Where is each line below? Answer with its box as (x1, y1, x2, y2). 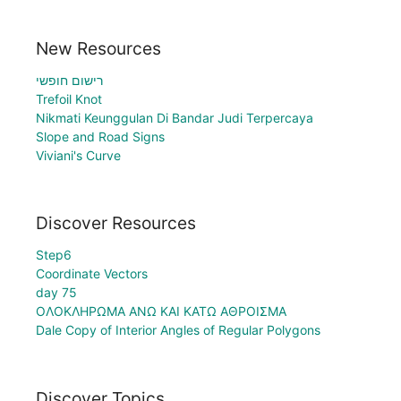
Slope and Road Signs (36, 128, 165, 144)
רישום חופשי (36, 72, 103, 88)
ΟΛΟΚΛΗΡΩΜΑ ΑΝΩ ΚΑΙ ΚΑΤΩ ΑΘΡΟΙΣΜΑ (36, 303, 286, 320)
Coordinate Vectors (36, 266, 148, 282)
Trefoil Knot (36, 90, 102, 107)
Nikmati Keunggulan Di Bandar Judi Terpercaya (36, 109, 313, 125)
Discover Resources (36, 212, 196, 235)
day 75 (36, 285, 77, 301)
